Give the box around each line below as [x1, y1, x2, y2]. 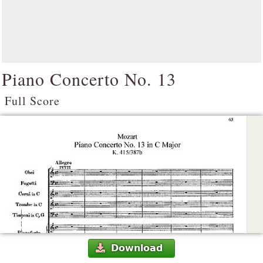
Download [110, 242, 163, 254]
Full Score [5, 93, 60, 109]
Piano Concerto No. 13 [2, 67, 176, 90]
